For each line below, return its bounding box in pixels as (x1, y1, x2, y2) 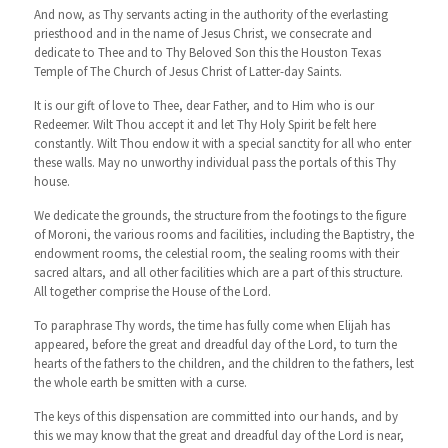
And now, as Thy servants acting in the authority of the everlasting (33, 6, 388, 23)
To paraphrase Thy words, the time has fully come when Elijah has (33, 317, 390, 334)
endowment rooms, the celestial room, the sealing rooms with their (33, 245, 399, 262)
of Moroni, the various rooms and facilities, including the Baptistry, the (33, 226, 414, 243)
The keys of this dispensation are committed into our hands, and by (33, 408, 398, 425)
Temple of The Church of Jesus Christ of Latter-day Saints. (33, 63, 342, 80)
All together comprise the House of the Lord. (33, 283, 271, 300)
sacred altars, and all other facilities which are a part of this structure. (33, 264, 403, 281)
